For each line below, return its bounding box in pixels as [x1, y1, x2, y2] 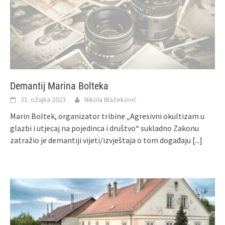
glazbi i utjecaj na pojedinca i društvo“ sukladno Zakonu [10, 123, 199, 133]
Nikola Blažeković [84, 94, 137, 104]
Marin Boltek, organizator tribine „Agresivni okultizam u [10, 110, 204, 121]
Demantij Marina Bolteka [10, 79, 108, 92]
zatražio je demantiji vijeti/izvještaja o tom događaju [10, 135, 192, 145]
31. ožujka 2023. [21, 94, 67, 104]
